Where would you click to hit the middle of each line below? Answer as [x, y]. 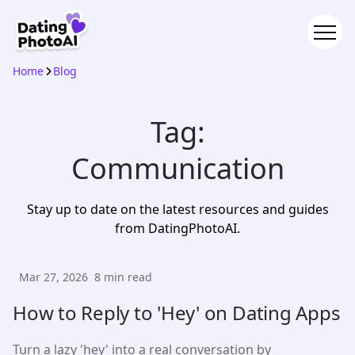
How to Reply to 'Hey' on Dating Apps [177, 313]
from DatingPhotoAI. [177, 228]
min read [126, 277]
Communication [177, 168]
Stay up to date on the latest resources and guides [177, 209]
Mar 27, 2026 [53, 277]
